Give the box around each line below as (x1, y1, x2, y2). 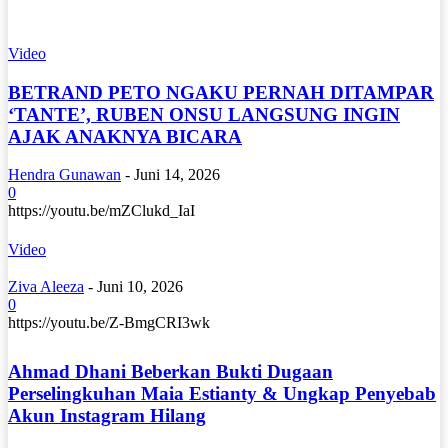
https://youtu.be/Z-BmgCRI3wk (8, 314, 218, 332)
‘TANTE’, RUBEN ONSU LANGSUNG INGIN (8, 103, 400, 125)
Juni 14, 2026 (134, 166, 220, 184)
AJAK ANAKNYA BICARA (8, 125, 242, 147)
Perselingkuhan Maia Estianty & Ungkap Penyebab (8, 383, 436, 405)
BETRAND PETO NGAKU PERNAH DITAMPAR (8, 81, 434, 103)
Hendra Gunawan (8, 166, 121, 184)
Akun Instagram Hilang (8, 405, 206, 427)
